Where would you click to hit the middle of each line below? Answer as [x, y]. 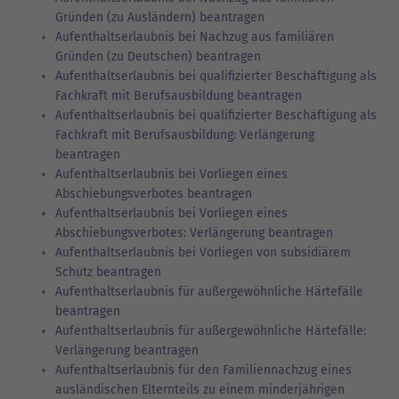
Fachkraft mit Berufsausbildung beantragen [179, 95]
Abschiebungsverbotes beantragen [154, 193]
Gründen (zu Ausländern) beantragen [160, 17]
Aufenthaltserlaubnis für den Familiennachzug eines [204, 370]
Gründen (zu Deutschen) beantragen [158, 56]
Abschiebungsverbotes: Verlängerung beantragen [194, 232]
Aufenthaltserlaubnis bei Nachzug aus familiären [195, 37]
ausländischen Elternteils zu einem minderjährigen [200, 389]
